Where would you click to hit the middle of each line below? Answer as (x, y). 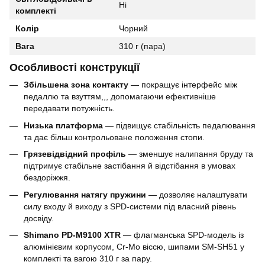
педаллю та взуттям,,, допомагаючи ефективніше (120, 97)
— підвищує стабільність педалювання (179, 125)
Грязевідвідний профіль (75, 154)
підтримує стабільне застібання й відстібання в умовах (130, 166)
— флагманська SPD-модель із (182, 235)
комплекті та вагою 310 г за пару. (88, 259)
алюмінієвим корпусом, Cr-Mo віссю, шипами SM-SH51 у (134, 247)
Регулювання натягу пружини (85, 194)
